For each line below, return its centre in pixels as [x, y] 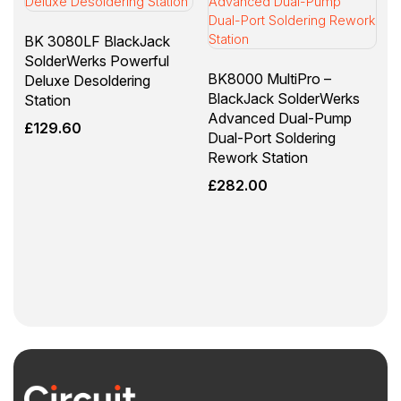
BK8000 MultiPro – [269, 79]
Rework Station [257, 158]
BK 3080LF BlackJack [97, 42]
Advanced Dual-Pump [279, 119]
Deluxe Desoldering [87, 81]
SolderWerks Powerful [97, 61]
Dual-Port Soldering [271, 138]
